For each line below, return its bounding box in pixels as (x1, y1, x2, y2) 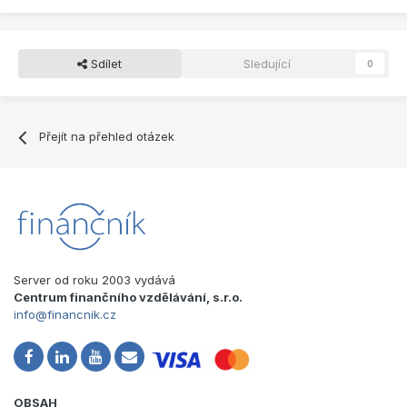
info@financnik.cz (14, 307, 116, 323)
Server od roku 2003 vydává (14, 273, 175, 288)
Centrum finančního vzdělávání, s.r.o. (14, 290, 243, 305)
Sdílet (87, 56, 123, 72)
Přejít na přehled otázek (39, 129, 175, 144)
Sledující (243, 56, 291, 72)
